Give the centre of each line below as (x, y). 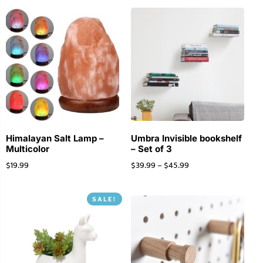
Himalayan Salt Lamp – (55, 139)
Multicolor (28, 149)
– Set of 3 (151, 149)
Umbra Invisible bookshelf (186, 139)
